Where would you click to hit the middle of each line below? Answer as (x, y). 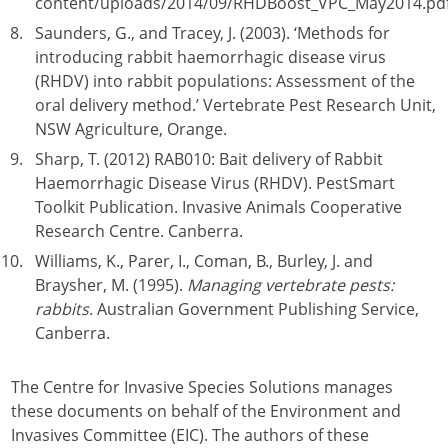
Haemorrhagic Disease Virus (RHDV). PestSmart (215, 183)
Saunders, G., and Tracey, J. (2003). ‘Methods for (212, 33)
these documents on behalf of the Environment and (206, 411)
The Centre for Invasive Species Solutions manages (202, 387)
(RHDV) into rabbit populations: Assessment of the (225, 81)
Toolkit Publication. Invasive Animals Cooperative (218, 207)
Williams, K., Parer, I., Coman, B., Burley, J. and (204, 261)
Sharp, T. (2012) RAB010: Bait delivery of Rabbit (209, 159)
